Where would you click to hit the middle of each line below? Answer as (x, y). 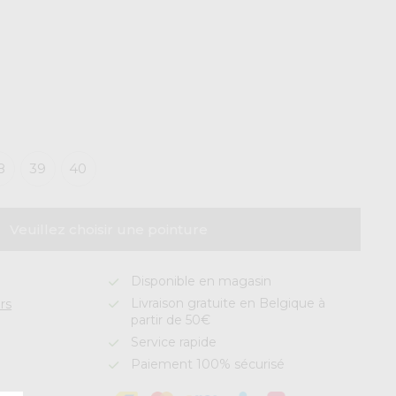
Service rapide (174, 342)
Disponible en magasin (202, 281)
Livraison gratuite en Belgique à (228, 303)
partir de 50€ (171, 320)
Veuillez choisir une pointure (109, 229)
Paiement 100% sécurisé (208, 364)
